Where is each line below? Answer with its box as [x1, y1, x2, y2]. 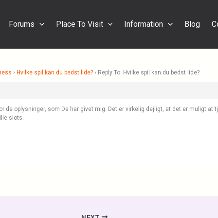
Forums [9, 19, 35, 29]
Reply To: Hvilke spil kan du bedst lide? [98, 69, 200, 76]
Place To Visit [55, 19, 103, 29]
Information [124, 19, 163, 29]
